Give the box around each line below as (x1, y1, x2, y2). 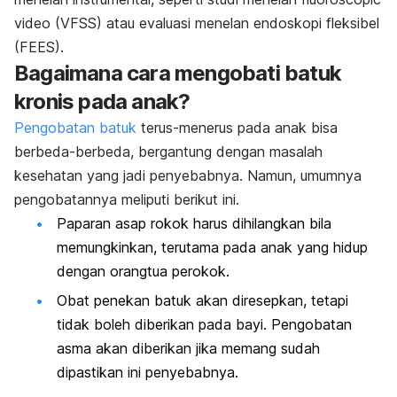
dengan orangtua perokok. (57, 262, 230, 280)
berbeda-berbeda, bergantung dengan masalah (14, 143, 323, 160)
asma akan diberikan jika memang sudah (57, 339, 320, 358)
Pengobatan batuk (14, 119, 136, 136)
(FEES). (14, 38, 64, 56)
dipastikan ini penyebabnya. (57, 363, 238, 382)
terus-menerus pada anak (136, 119, 311, 136)
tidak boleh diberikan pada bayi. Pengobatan (57, 315, 352, 334)
